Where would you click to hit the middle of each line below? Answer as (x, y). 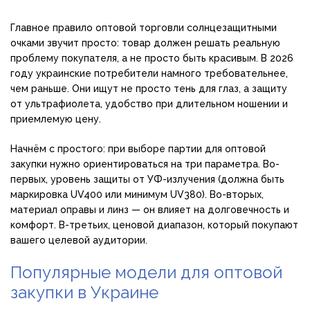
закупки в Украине (84, 293)
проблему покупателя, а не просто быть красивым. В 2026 (152, 58)
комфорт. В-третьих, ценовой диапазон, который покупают (154, 225)
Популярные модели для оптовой (146, 273)
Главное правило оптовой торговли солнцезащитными (144, 28)
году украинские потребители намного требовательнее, (149, 74)
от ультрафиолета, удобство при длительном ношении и (149, 104)
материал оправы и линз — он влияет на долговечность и (150, 210)
